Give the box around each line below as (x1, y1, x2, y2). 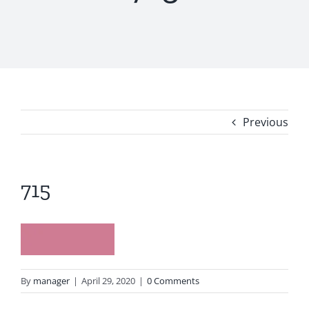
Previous (243, 114, 288, 130)
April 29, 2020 (81, 275, 135, 287)
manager (33, 275, 70, 287)
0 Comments (147, 275, 199, 287)
